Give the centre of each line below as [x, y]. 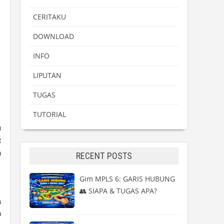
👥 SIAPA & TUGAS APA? [118, 191]
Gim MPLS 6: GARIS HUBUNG [127, 179]
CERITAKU [49, 17]
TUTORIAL [49, 114]
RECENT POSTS [104, 156]
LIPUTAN [47, 75]
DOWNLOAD [53, 36]
